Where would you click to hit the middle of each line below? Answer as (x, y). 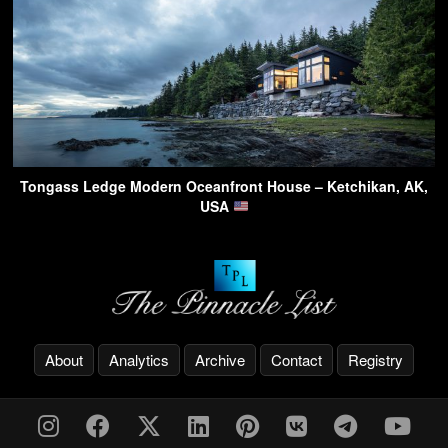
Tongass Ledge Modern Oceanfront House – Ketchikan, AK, (224, 186)
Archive (220, 359)
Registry (375, 359)
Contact (296, 359)
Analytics (139, 359)
